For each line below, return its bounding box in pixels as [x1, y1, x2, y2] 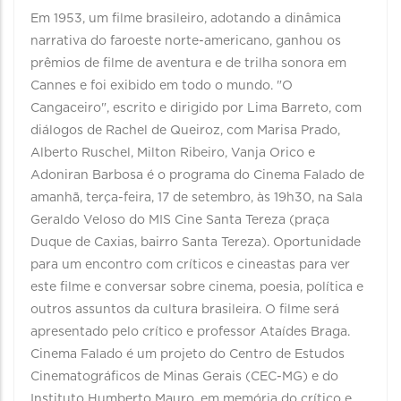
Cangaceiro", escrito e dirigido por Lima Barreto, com [30, 102, 362, 115]
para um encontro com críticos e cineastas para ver [30, 259, 350, 271]
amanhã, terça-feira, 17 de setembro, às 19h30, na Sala [30, 192, 363, 204]
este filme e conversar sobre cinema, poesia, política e [30, 281, 363, 294]
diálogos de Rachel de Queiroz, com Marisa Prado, [30, 124, 340, 137]
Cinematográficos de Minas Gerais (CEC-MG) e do [30, 371, 338, 383]
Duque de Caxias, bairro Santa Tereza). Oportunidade [30, 236, 361, 249]
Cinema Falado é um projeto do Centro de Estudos [30, 348, 345, 361]
